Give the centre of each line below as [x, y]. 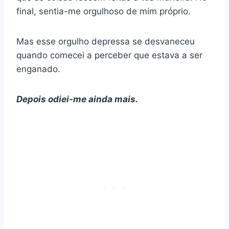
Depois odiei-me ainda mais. [77, 99]
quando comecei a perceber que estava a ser [109, 55]
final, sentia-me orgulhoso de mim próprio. [104, 12]
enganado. [38, 69]
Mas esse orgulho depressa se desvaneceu [106, 42]
